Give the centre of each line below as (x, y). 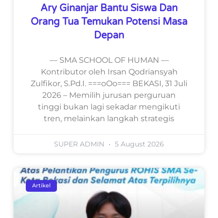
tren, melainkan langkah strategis (109, 118)
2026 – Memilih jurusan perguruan (109, 95)
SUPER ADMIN (80, 144)
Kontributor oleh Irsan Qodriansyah (109, 72)
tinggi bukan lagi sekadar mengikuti (109, 107)
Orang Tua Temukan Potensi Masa (109, 22)
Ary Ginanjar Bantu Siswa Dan (109, 8)
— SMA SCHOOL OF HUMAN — (109, 60)
